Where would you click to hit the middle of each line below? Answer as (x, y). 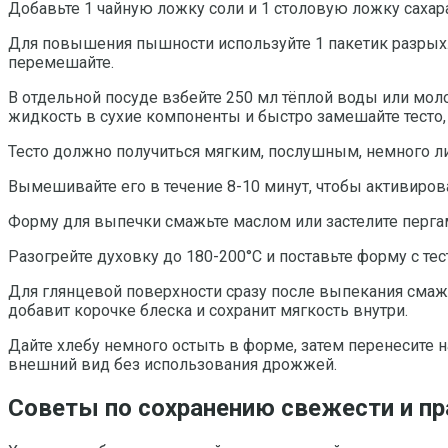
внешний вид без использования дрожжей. (172, 364)
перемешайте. (61, 62)
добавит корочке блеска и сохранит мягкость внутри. (208, 310)
